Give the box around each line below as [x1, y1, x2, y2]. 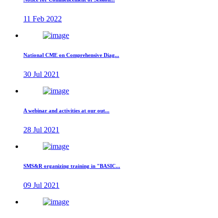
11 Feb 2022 [23, 15, 62, 23]
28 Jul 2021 [23, 126, 59, 134]
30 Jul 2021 [23, 70, 59, 79]
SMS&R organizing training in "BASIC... [23, 163, 120, 169]
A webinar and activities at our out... [23, 108, 109, 114]
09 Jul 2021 [23, 181, 59, 190]
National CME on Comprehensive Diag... [23, 52, 119, 58]
